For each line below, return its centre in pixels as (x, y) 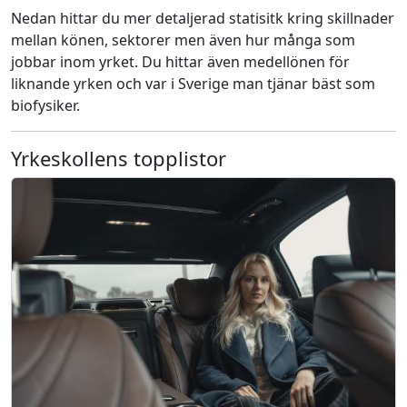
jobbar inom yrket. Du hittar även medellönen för (180, 61)
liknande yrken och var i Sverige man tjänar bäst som (193, 83)
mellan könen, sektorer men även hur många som (183, 40)
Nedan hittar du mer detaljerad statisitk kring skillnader (203, 18)
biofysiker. (45, 105)
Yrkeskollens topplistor (119, 158)
